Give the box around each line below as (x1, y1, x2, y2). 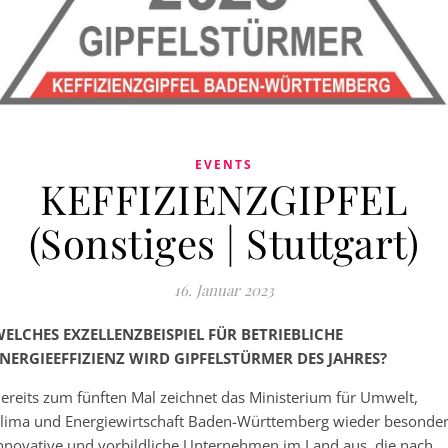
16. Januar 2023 (174, 279, 274, 300)
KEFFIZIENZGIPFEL (40, 171, 408, 225)
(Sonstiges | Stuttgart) (28, 215, 420, 269)
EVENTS (195, 155, 253, 173)
